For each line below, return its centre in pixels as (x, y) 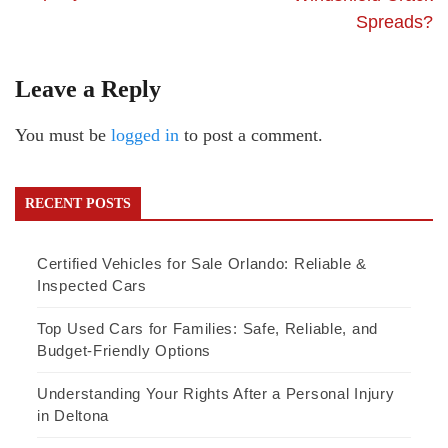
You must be (63, 135)
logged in (145, 135)
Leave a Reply (88, 89)
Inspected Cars (92, 286)
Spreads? (394, 22)
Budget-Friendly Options (124, 351)
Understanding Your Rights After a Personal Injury (216, 394)
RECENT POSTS (78, 204)
